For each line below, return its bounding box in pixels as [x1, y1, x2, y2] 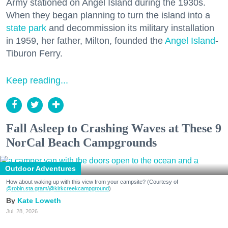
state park [6, 22, 46, 33]
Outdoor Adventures [5, 164, 76, 173]
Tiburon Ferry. [6, 48, 63, 59]
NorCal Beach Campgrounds [6, 135, 157, 149]
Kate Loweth [17, 196, 61, 205]
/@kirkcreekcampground [47, 185, 109, 191]
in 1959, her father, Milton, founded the [6, 35, 165, 46]
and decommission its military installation [46, 22, 214, 33]
